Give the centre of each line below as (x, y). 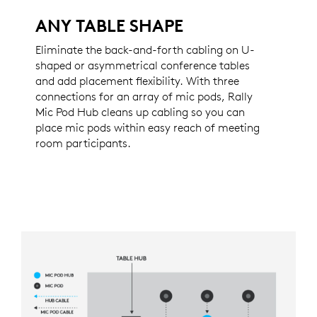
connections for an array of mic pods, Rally (144, 96)
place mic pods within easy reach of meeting (148, 127)
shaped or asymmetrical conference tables (143, 65)
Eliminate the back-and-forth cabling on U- (145, 49)
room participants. (83, 143)
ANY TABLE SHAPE (109, 25)
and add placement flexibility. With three (137, 80)
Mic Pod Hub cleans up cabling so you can (140, 111)
